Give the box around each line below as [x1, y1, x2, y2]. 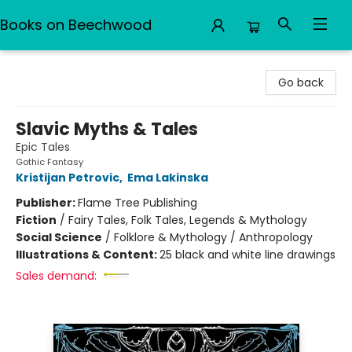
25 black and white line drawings [159, 247, 335, 262]
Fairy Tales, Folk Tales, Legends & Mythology [68, 212, 307, 228]
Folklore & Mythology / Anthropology [114, 229, 313, 245]
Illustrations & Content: [16, 247, 159, 262]
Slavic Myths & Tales [16, 117, 198, 141]
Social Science [16, 229, 102, 245]
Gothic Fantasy [16, 156, 83, 168]
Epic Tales [16, 139, 70, 155]
